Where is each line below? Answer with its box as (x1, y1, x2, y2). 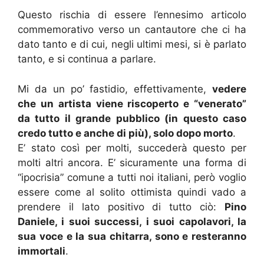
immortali (18, 245, 65, 257)
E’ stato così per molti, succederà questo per (18, 141, 246, 154)
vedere (212, 82, 246, 95)
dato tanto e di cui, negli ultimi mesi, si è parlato (18, 38, 246, 51)
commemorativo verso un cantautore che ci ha (18, 24, 246, 36)
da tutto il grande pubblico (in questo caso (18, 112, 246, 124)
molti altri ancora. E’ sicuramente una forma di (18, 156, 246, 169)
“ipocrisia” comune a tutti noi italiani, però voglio (18, 171, 246, 183)
